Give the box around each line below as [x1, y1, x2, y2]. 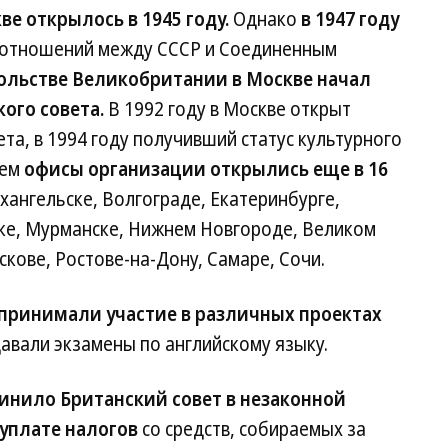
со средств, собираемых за [138, 416, 366, 442]
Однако [229, 6, 301, 32]
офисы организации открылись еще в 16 [24, 156, 388, 182]
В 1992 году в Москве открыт [104, 96, 351, 122]
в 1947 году [301, 6, 399, 32]
